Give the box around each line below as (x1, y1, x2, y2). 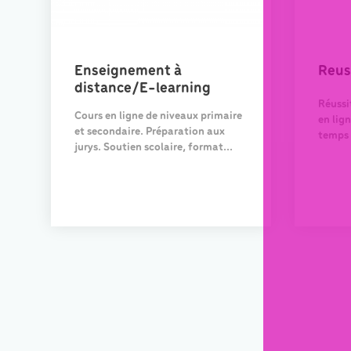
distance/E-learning (74, 81, 211, 97)
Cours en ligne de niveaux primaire (74, 110, 242, 123)
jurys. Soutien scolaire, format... (74, 142, 233, 154)
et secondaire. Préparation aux (74, 126, 225, 139)
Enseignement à (74, 63, 182, 80)
